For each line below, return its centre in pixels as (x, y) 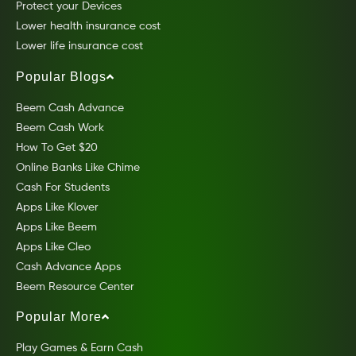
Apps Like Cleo (53, 247)
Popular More (59, 316)
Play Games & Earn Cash (79, 348)
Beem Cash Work (60, 128)
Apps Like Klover (57, 207)
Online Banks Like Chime (78, 167)
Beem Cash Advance (70, 108)
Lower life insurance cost (79, 46)
